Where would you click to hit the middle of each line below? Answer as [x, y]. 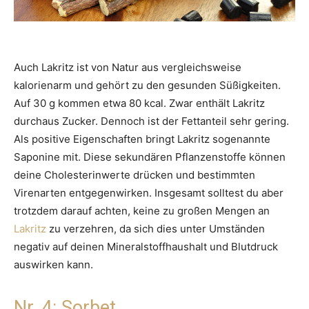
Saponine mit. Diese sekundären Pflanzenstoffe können [150, 157]
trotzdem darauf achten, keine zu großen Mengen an [142, 211]
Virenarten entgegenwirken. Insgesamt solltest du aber [149, 193]
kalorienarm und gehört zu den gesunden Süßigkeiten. [147, 86]
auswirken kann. [53, 265]
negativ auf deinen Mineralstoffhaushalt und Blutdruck [146, 247]
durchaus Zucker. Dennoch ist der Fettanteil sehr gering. [151, 121]
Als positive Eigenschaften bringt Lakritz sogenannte [142, 139]
